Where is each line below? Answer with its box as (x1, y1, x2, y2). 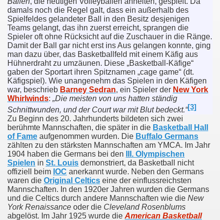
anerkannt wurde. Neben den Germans (67, 167, 204, 176)
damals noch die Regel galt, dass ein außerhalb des (7, 6, 189, 14)
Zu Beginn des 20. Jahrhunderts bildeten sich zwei (7, 114, 183, 123)
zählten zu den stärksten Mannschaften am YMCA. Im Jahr (7, 141, 210, 150)
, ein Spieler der (116, 85, 173, 94)
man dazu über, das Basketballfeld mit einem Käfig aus (7, 50, 198, 58)
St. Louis (46, 159, 79, 167)
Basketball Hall (153, 123, 208, 132)
